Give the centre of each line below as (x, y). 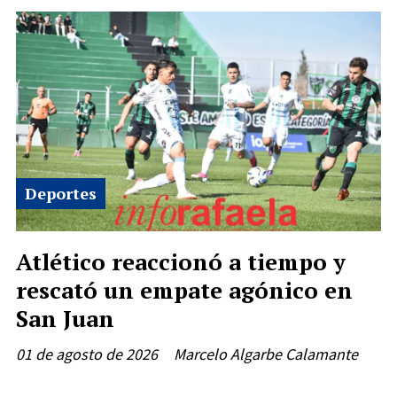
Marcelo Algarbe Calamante (266, 354)
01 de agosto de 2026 (87, 354)
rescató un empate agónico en (184, 289)
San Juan (65, 318)
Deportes (61, 193)
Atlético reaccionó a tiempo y (181, 261)
